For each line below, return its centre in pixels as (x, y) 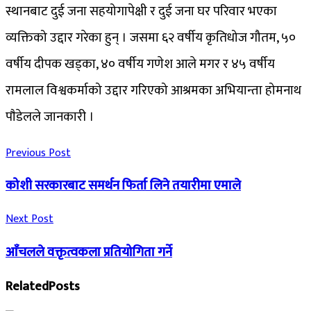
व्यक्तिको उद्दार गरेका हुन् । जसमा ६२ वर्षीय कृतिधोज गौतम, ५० (151, 37)
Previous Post (38, 153)
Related (27, 287)
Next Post (30, 219)
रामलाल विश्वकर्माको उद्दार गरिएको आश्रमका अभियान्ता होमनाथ (153, 90)
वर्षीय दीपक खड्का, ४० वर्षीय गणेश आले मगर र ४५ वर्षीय (140, 64)
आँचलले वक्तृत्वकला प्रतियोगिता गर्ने (89, 252)
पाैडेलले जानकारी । (50, 117)
